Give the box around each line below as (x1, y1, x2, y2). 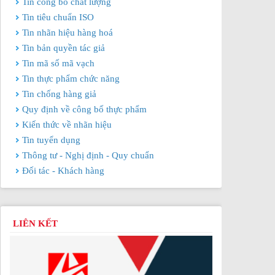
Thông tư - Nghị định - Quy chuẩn (22, 150, 154, 160)
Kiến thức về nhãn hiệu (22, 120, 112, 130)
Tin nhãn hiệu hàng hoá (22, 28, 113, 37)
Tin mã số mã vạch (22, 58, 95, 68)
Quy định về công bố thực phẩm (22, 104, 147, 114)
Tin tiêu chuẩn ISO (22, 12, 94, 22)
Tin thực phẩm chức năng (22, 74, 120, 83)
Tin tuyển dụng (22, 135, 80, 145)
